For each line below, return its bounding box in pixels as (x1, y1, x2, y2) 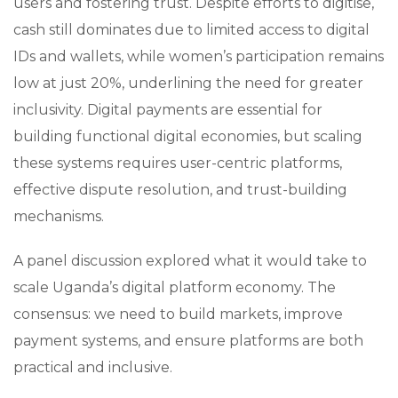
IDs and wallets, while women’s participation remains (13, 48, 384, 65)
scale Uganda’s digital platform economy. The (13, 279, 336, 296)
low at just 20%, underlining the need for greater (13, 75, 363, 92)
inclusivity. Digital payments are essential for (13, 101, 322, 118)
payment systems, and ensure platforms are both (13, 332, 363, 349)
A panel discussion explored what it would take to (13, 252, 367, 269)
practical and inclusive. (13, 359, 172, 376)
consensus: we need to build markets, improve (13, 306, 343, 322)
